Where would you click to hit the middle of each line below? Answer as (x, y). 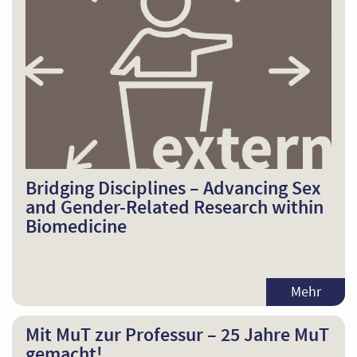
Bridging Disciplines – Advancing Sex (173, 187)
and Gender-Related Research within (174, 206)
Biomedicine (76, 226)
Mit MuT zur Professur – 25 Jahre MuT (177, 335)
